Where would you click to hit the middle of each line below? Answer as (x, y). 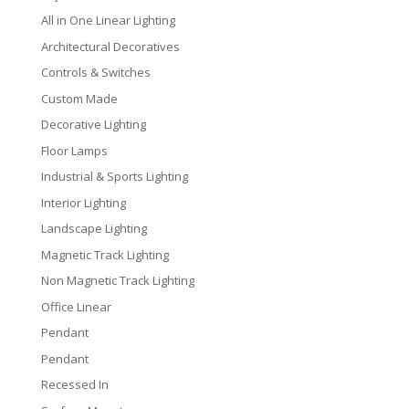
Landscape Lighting (94, 229)
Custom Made (79, 98)
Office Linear (76, 306)
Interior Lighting (83, 202)
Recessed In (74, 385)
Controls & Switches (95, 73)
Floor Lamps (74, 150)
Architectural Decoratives (110, 46)
